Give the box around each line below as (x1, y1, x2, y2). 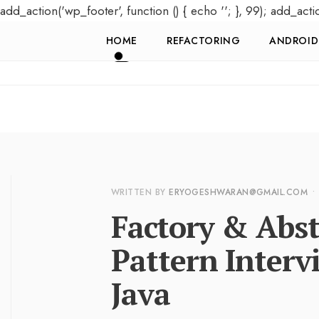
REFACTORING (167, 33, 241, 48)
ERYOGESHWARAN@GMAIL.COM (169, 186, 308, 199)
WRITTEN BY (111, 186, 169, 199)
